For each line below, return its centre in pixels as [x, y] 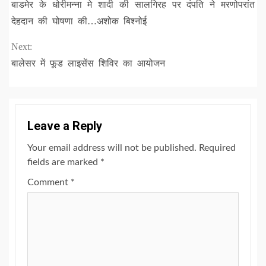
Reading [44, 19]
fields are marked [64, 162]
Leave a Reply [65, 126]
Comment [49, 182]
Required [217, 148]
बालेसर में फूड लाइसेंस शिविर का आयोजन [88, 63]
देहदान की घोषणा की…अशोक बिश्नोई [79, 21]
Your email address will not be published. [112, 148]
